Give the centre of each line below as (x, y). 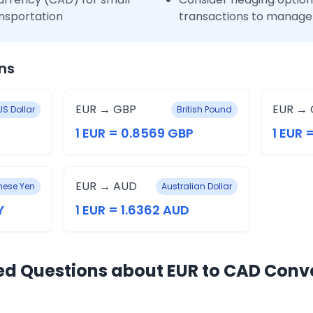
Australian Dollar (197, 186)
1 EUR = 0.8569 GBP (134, 133)
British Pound (205, 109)
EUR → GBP (105, 109)
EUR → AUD (106, 186)
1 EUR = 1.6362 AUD (132, 210)
